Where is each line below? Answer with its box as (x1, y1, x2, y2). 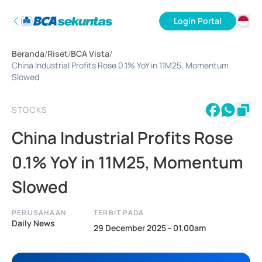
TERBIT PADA (94, 208, 144, 218)
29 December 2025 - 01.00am (94, 222, 206, 233)
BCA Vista (71, 48, 109, 59)
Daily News (12, 218, 55, 229)
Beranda (12, 48, 44, 59)
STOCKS (12, 104, 48, 115)
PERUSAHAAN (12, 208, 66, 218)
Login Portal (174, 15, 222, 26)
